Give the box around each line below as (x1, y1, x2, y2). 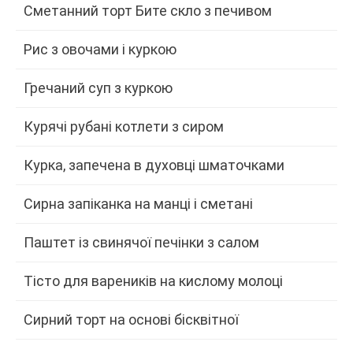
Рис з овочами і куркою (24, 40, 176, 58)
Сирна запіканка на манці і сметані (24, 195, 253, 212)
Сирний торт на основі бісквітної (24, 310, 239, 328)
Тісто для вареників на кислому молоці (24, 272, 283, 289)
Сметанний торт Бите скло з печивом (24, 2, 272, 19)
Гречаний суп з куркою (24, 79, 173, 96)
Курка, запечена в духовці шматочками (24, 156, 284, 173)
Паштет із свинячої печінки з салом (24, 233, 259, 251)
